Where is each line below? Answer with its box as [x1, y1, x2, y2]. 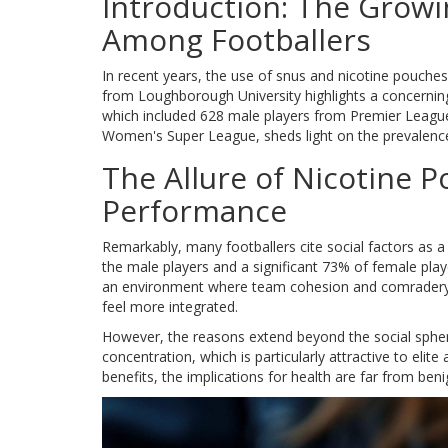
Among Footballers [102, 18, 371, 60]
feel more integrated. [102, 296, 238, 316]
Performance [102, 189, 287, 231]
